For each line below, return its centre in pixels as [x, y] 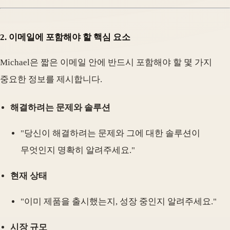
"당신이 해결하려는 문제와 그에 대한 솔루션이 [110, 133]
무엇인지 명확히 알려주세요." [78, 150]
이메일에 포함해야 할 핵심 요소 [70, 37]
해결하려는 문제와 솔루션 [60, 107]
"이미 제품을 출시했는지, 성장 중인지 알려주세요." [119, 201]
